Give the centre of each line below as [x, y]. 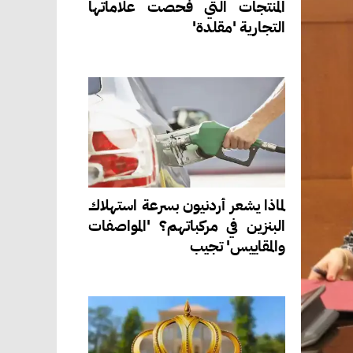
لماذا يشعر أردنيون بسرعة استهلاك [187, 205]
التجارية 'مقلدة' [239, 27]
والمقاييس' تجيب [238, 246]
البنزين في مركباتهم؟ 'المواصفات [187, 225]
